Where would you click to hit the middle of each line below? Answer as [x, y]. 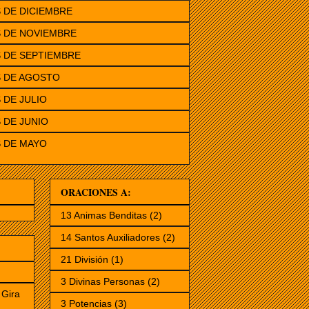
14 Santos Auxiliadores [110, 237]
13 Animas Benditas [104, 215]
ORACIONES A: [96, 192]
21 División [84, 259]
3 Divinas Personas [103, 281]
